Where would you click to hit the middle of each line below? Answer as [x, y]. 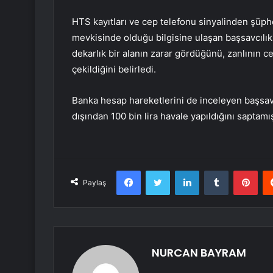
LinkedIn [214, 170]
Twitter [183, 170]
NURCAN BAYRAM [199, 253]
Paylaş [94, 183]
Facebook [159, 170]
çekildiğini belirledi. [114, 69]
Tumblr [241, 170]
